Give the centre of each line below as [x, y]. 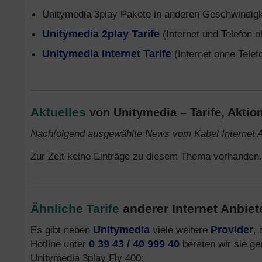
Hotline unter [60, 244]
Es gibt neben [62, 230]
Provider [232, 230]
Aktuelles [58, 112]
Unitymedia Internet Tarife [107, 54]
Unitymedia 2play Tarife [101, 34]
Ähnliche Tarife [75, 208]
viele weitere [180, 230]
